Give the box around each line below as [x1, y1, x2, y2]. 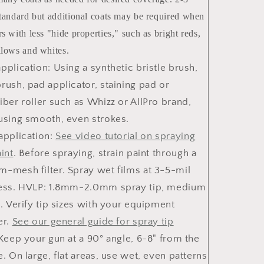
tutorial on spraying [101, 131, 196, 142]
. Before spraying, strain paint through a [13, 148, 197, 159]
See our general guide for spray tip [12, 216, 174, 227]
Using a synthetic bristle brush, [53, 62, 198, 74]
